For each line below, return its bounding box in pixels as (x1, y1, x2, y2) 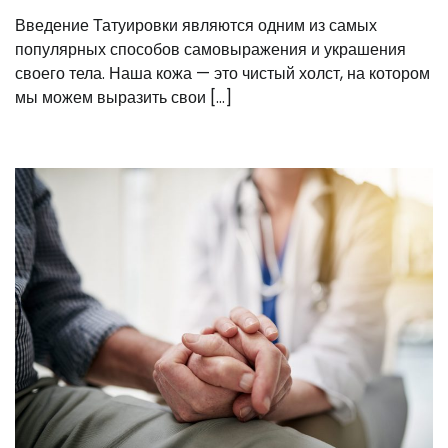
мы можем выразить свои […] (15, 86, 232, 110)
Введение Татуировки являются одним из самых (15, 14, 377, 38)
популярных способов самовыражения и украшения (15, 38, 406, 62)
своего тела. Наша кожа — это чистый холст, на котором (15, 62, 430, 86)
